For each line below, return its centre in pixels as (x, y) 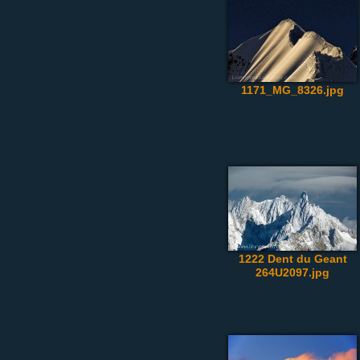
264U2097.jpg (292, 272)
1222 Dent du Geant (292, 259)
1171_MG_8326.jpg (292, 90)
